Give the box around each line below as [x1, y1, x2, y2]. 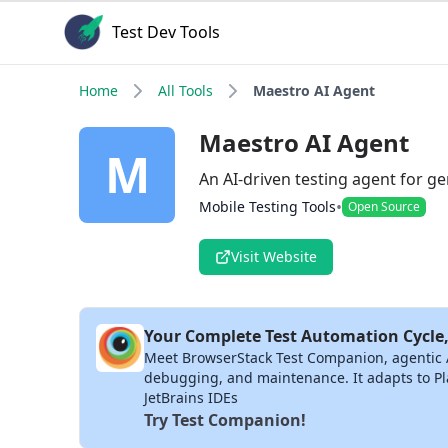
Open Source [348, 198, 420, 215]
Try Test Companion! [144, 409, 306, 431]
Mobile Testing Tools [199, 197, 336, 216]
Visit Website [231, 247, 317, 266]
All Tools [158, 81, 213, 100]
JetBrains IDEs [144, 388, 238, 407]
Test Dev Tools [112, 21, 220, 43]
